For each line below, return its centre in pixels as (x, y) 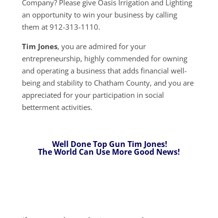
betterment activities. (57, 107)
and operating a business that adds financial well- (104, 70)
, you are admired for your (101, 46)
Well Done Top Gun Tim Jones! (110, 144)
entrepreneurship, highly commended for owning (104, 58)
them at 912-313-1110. (62, 27)
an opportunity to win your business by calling (99, 14)
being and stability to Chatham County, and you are (108, 82)
